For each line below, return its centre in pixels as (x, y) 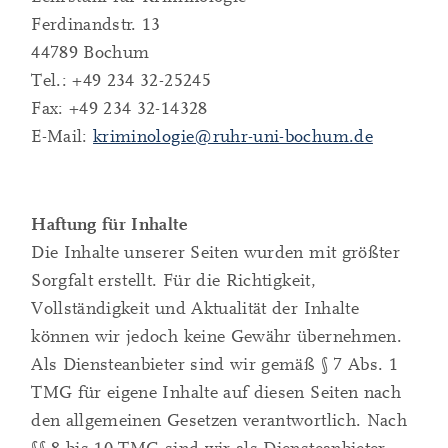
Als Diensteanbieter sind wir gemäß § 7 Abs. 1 (215, 365)
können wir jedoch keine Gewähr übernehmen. (216, 337)
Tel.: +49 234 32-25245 (121, 81)
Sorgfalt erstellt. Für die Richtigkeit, (173, 281)
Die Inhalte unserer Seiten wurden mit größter (216, 253)
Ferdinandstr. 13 (96, 25)
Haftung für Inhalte (109, 225)
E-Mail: (62, 137)
